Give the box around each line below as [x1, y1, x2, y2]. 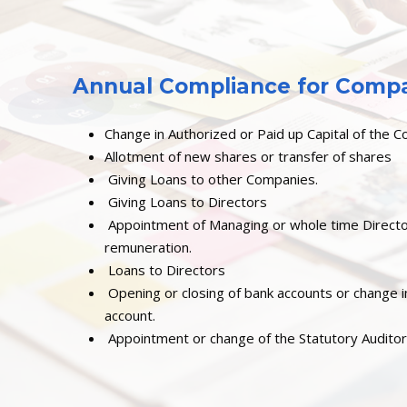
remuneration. [104, 238, 192, 257]
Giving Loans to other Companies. [104, 170, 318, 189]
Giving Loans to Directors [104, 193, 267, 212]
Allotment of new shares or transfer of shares [104, 147, 392, 166]
